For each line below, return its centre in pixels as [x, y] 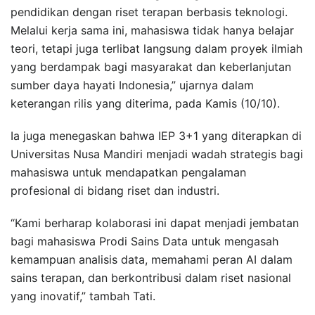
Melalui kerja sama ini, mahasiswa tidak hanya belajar [152, 30]
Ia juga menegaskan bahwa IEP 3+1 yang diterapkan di [156, 135]
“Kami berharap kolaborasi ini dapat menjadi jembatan [155, 223]
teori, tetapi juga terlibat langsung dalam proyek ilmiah [156, 48]
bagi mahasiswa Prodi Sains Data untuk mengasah [144, 241]
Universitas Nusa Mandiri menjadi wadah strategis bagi [157, 154]
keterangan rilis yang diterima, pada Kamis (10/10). [145, 103]
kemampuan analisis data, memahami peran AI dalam [152, 259]
